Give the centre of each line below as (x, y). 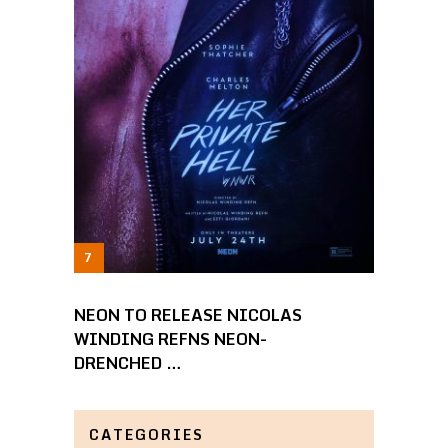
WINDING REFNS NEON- (170, 339)
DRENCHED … (127, 363)
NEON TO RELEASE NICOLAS (187, 315)
